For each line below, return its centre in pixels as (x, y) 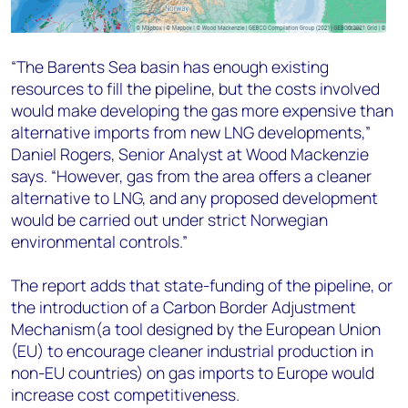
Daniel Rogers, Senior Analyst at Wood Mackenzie (190, 154)
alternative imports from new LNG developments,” (191, 132)
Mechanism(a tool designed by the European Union (196, 329)
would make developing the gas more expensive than (202, 110)
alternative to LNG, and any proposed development (194, 198)
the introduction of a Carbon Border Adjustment (184, 307)
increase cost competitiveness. (125, 394)
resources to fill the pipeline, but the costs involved (195, 88)
